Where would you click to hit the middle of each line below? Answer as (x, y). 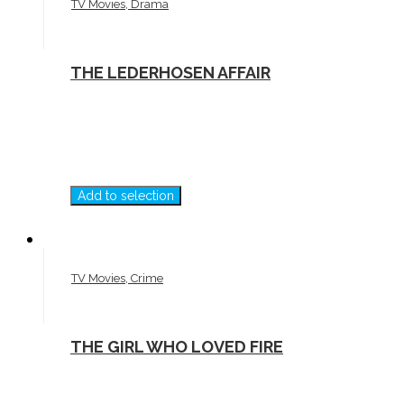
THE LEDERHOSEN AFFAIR (170, 73)
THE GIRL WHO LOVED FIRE (177, 347)
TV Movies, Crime (117, 279)
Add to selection (126, 196)
